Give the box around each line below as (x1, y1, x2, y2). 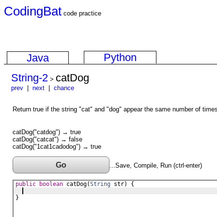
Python (104, 51, 137, 63)
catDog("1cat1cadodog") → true (13, 143, 101, 150)
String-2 (11, 72, 48, 84)
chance (54, 84, 74, 92)
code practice (62, 10, 101, 17)
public (15, 181, 36, 187)
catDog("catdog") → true (13, 128, 81, 136)
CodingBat (4, 4, 62, 18)
